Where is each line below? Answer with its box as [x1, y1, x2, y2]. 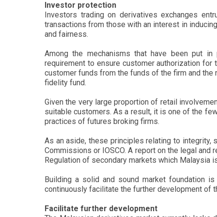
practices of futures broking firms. [45, 117, 159, 126]
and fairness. [45, 30, 88, 39]
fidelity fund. [45, 78, 86, 87]
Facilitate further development [45, 204, 157, 213]
